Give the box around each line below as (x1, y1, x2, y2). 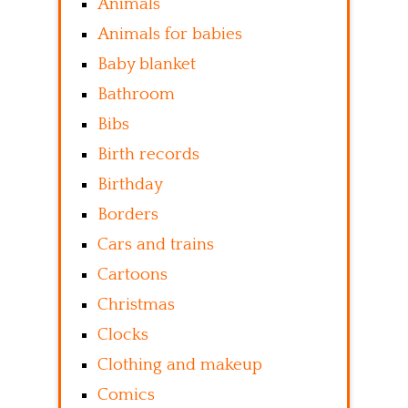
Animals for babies (97, 25, 242, 45)
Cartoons (97, 265, 168, 285)
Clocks (97, 325, 148, 345)
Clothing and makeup (97, 355, 262, 375)
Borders (97, 205, 158, 225)
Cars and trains (97, 235, 214, 255)
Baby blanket (97, 55, 196, 75)
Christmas (97, 295, 175, 315)
